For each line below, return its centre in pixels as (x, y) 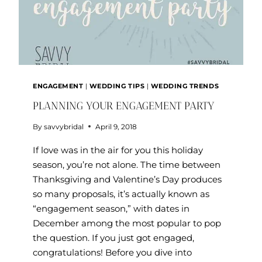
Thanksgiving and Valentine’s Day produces (127, 179)
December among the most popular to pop (127, 223)
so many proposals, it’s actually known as (121, 194)
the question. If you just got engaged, (113, 237)
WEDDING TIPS (117, 86)
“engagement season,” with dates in (111, 208)
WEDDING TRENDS (185, 86)
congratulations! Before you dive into (112, 252)
